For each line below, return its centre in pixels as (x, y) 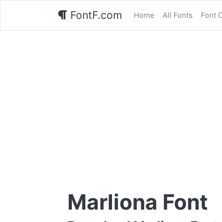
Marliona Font (138, 202)
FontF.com (95, 15)
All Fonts (178, 15)
